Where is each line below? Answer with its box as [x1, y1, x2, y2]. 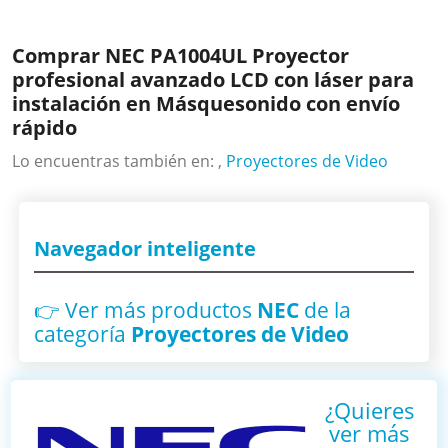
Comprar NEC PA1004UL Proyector [12, 41, 350, 69]
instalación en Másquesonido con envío [12, 89, 401, 117]
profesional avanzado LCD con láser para [12, 65, 415, 93]
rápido [12, 113, 78, 141]
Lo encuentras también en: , [12, 149, 227, 172]
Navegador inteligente [33, 234, 256, 262]
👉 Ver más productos [33, 295, 257, 324]
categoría [33, 319, 131, 348]
